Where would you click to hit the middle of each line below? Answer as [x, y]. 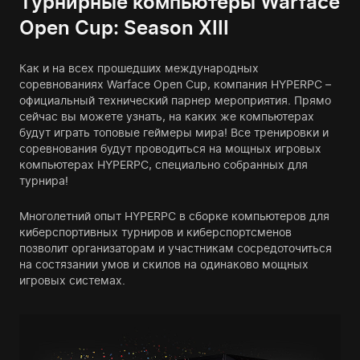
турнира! [44, 181]
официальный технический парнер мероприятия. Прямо [175, 100]
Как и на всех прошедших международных [139, 68]
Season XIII [176, 28]
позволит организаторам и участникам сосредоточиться [176, 248]
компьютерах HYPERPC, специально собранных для [164, 165]
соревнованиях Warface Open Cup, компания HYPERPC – [175, 84]
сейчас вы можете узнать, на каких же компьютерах [167, 117]
